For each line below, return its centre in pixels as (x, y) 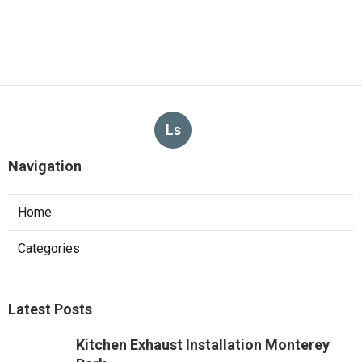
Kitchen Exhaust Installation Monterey (203, 344)
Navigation (45, 166)
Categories (49, 248)
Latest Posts (50, 309)
